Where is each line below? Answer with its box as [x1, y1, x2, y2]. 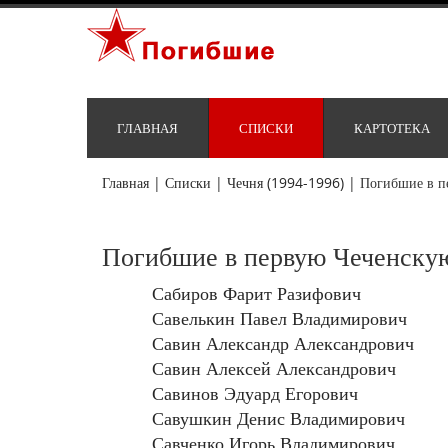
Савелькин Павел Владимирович [152, 306, 407, 331]
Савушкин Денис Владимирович [152, 406, 405, 431]
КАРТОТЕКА [354, 119, 430, 138]
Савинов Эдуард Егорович [152, 381, 358, 406]
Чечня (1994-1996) [227, 173, 344, 193]
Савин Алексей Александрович [152, 356, 396, 381]
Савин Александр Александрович [152, 331, 414, 356]
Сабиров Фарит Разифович [152, 281, 361, 306]
